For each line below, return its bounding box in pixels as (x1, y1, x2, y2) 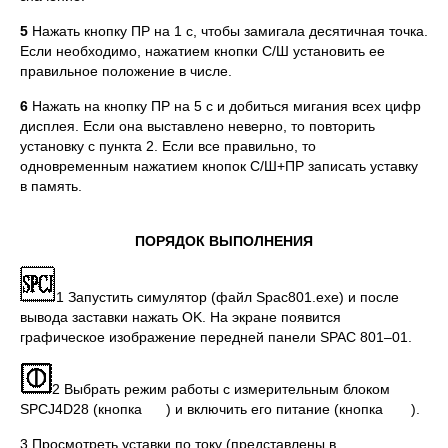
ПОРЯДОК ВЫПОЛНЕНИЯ (135, 233, 313, 249)
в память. (20, 178, 82, 194)
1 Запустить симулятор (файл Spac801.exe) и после (56, 289, 399, 305)
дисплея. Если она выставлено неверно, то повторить (20, 118, 375, 134)
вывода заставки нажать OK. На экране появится (20, 309, 341, 325)
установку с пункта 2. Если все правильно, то (20, 138, 316, 154)
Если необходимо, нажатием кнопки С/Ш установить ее (20, 43, 385, 59)
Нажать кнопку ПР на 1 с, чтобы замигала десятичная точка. (28, 23, 428, 39)
